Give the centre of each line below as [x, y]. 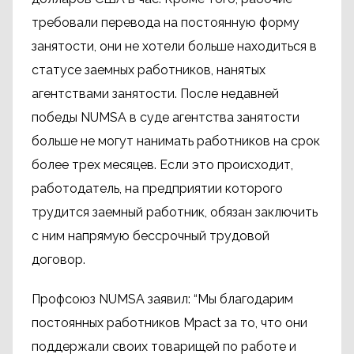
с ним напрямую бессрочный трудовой [151, 236]
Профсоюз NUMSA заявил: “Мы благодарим [162, 299]
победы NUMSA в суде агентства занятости [166, 117]
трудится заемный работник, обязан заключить [175, 212]
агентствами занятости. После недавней [155, 94]
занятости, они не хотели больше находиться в [174, 46]
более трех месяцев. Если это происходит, [162, 165]
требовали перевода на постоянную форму [166, 23]
